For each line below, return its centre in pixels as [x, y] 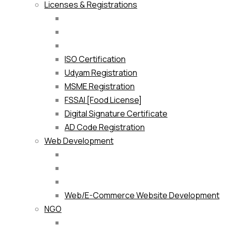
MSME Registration [100, 87]
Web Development [79, 141]
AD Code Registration [105, 127]
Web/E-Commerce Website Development [142, 195]
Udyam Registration [101, 73]
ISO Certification [95, 59]
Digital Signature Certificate [116, 114]
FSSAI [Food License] [103, 100]
